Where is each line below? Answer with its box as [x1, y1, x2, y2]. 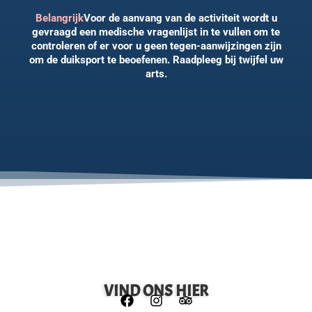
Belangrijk [35, 12, 84, 25]
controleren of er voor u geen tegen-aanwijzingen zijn [31, 40, 281, 53]
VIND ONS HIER [104, 281, 208, 302]
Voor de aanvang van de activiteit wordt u [83, 12, 277, 25]
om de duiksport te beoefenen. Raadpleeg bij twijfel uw [29, 54, 283, 67]
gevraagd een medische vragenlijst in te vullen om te [32, 26, 280, 39]
